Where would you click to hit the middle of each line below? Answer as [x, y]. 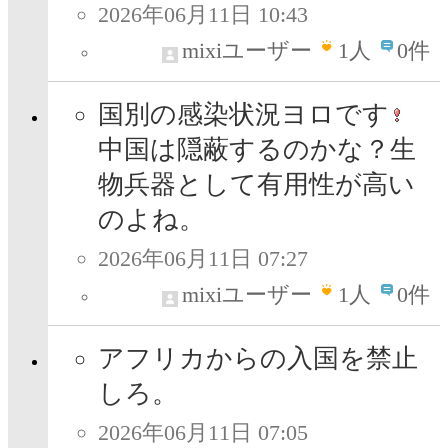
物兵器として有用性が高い [256, 185]
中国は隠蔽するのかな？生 [257, 150]
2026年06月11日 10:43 [203, 15]
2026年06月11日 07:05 [203, 433]
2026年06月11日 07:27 [203, 259]
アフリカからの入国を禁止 [258, 359]
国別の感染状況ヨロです [243, 115]
